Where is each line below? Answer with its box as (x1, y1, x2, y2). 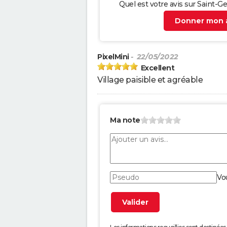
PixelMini (97, 52, 129, 62)
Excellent (140, 63, 174, 73)
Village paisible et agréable (97, 75, 203, 85)
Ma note (110, 116, 140, 125)
